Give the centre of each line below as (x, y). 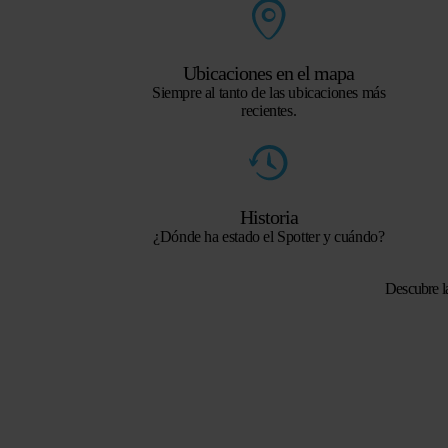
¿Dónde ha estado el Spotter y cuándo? (269, 236)
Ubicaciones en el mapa (269, 72)
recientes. (269, 110)
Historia (268, 216)
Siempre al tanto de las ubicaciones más (269, 92)
